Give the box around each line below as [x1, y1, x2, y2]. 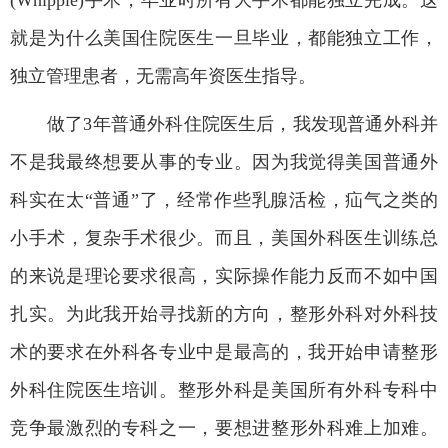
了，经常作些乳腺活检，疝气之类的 [138, 189, 439, 210]
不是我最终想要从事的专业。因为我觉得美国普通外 [10, 151, 438, 172]
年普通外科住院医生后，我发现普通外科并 [92, 113, 439, 134]
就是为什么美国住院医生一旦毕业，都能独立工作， [10, 27, 438, 48]
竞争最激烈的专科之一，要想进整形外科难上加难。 [10, 417, 438, 438]
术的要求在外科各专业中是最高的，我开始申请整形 [10, 341, 438, 362]
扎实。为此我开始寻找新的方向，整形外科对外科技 [10, 303, 438, 324]
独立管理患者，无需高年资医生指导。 [10, 65, 316, 86]
